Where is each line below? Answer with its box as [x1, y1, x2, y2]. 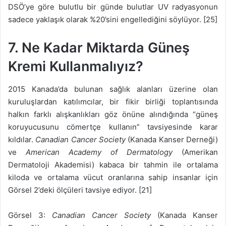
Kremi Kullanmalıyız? [8, 58, 143, 75]
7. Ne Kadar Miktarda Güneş [8, 39, 190, 56]
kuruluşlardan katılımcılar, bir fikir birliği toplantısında [8, 96, 218, 106]
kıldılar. [8, 134, 36, 144]
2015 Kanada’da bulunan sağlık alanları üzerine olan [8, 84, 218, 94]
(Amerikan [173, 147, 218, 157]
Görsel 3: [8, 210, 52, 220]
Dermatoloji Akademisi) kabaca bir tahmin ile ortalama [8, 159, 218, 169]
